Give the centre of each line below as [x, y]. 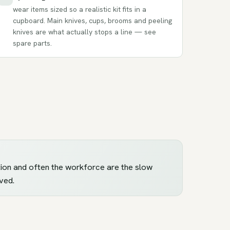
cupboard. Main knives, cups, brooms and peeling [93, 20]
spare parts [32, 43]
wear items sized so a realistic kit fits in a [80, 9]
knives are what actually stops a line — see [85, 32]
